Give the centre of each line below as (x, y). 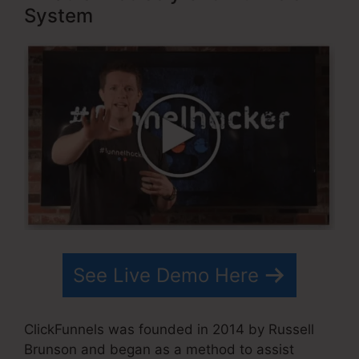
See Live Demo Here (166, 275)
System (58, 16)
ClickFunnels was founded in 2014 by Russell (169, 330)
